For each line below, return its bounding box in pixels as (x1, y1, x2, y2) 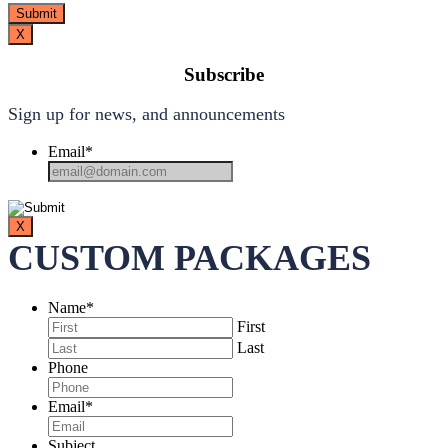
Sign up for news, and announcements (8, 104, 285, 125)
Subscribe (184, 63, 264, 85)
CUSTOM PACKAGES (8, 238, 371, 279)
